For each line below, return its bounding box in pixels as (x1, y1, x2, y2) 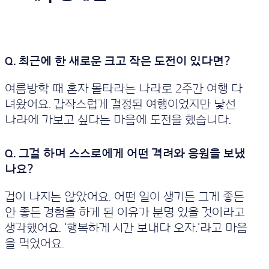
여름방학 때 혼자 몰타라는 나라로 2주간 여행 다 (4, 83, 243, 95)
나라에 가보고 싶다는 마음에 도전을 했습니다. (4, 114, 231, 126)
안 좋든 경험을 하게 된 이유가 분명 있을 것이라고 (4, 207, 245, 219)
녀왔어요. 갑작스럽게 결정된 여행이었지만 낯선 (4, 98, 236, 110)
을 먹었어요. (4, 238, 64, 250)
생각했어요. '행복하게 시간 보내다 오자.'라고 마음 (4, 222, 247, 234)
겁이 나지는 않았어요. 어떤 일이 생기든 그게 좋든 (4, 191, 244, 203)
